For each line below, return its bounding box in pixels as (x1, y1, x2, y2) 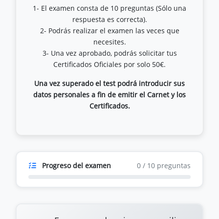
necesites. (93, 37, 126, 46)
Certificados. (89, 101, 130, 110)
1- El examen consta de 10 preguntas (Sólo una (33, 3, 186, 13)
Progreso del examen (42, 161, 111, 170)
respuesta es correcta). (72, 15, 147, 24)
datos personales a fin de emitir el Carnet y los (33, 90, 186, 99)
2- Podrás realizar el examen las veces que (40, 26, 179, 35)
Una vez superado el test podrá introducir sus (34, 79, 185, 88)
